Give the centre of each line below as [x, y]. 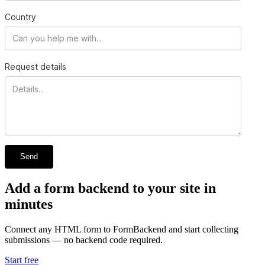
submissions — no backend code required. [84, 240]
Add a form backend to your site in [110, 188]
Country [20, 17]
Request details [35, 66]
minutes [29, 204]
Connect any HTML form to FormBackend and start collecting [122, 229]
